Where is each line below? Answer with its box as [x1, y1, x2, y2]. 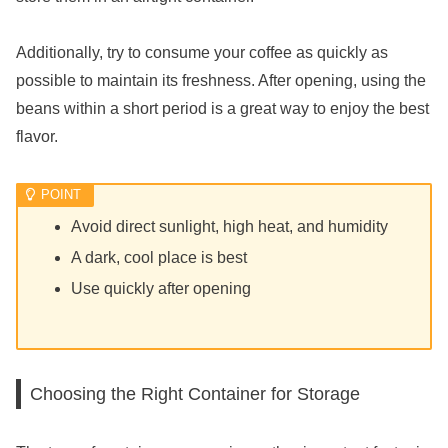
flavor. [16, 128, 58, 146]
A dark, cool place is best [71, 248, 248, 266]
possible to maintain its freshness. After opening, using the [16, 72, 426, 90]
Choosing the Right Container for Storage [30, 383, 361, 405]
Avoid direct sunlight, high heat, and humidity [71, 217, 389, 235]
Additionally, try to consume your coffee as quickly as [16, 44, 388, 62]
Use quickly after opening [71, 279, 252, 297]
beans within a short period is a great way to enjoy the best [16, 100, 429, 118]
